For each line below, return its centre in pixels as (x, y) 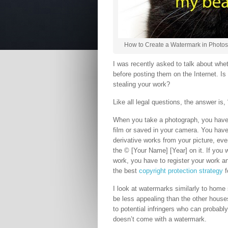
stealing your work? (141, 84)
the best (126, 171)
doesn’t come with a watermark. (160, 219)
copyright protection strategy (181, 171)
